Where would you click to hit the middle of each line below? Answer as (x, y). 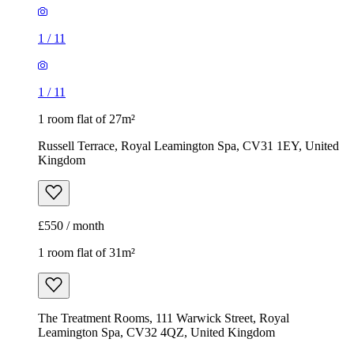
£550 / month (71, 226)
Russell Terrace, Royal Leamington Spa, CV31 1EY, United (188, 146)
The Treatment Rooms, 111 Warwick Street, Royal (164, 318)
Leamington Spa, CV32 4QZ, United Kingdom (156, 333)
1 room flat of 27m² (87, 119)
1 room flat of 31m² (87, 253)
